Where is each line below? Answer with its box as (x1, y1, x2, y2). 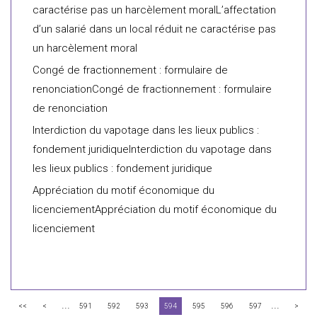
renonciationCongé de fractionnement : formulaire (33, 83, 272, 96)
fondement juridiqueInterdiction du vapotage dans (33, 143, 272, 156)
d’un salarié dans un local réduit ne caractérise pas (33, 23, 276, 35)
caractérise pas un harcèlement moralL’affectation (33, 4, 276, 16)
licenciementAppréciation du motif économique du (33, 203, 277, 216)
